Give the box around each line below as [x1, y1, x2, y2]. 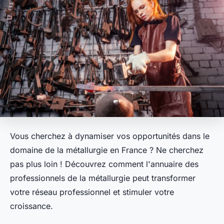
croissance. [10, 201, 53, 211]
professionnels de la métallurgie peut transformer [10, 173, 195, 183]
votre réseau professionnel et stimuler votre [10, 187, 174, 197]
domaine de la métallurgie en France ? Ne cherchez [10, 145, 203, 155]
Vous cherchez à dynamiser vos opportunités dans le [10, 131, 209, 141]
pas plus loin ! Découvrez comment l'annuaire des [10, 159, 198, 169]
